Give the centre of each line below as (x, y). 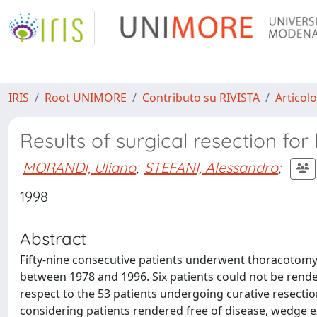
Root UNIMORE (86, 98)
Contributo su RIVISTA (201, 98)
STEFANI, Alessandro (211, 167)
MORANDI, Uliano (79, 167)
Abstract (53, 238)
